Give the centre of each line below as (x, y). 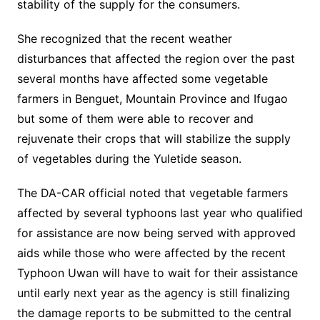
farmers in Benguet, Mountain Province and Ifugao (152, 99)
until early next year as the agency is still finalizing (153, 293)
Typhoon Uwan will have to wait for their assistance (157, 273)
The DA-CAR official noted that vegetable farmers (152, 193)
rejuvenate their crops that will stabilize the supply (154, 139)
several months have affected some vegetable (142, 79)
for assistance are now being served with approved (156, 233)
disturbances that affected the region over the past (156, 59)
